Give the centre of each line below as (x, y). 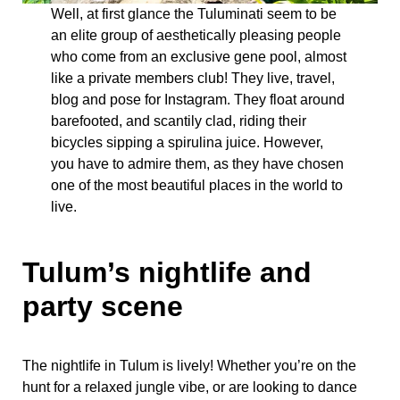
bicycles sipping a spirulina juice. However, (187, 142)
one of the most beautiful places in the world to (196, 185)
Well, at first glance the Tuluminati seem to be (193, 13)
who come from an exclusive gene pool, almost (198, 56)
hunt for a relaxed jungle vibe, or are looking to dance (190, 387)
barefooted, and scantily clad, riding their (178, 121)
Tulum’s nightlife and (167, 273)
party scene (103, 307)
